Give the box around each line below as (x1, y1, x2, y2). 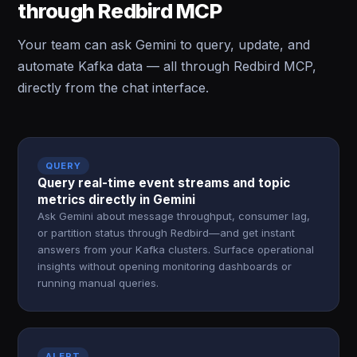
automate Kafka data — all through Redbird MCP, (18, 58, 317, 74)
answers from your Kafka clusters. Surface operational (37, 243, 315, 256)
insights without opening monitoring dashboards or (37, 260, 292, 273)
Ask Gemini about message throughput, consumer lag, (37, 210, 311, 222)
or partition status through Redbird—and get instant (37, 226, 296, 239)
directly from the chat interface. (18, 80, 210, 96)
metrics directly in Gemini (37, 192, 196, 207)
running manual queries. (37, 277, 159, 289)
